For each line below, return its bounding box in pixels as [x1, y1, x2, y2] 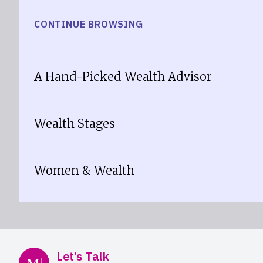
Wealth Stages [34, 116, 115, 131]
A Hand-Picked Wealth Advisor [34, 69, 212, 84]
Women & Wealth [34, 163, 134, 178]
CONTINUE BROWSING [34, 18, 143, 30]
